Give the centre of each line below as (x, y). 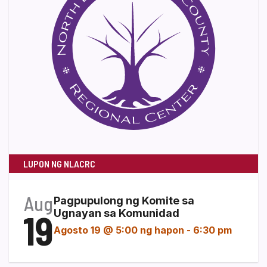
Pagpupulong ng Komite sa (124, 200)
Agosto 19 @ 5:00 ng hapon (119, 230)
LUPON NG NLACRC (59, 163)
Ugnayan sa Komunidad (117, 213)
